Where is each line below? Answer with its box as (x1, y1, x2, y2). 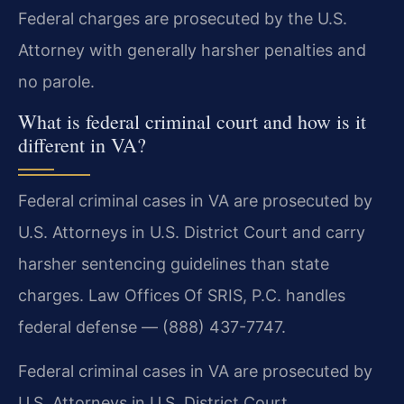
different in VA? (18, 131, 146, 158)
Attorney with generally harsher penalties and (18, 40, 366, 60)
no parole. (18, 71, 95, 91)
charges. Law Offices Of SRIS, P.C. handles (18, 285, 345, 305)
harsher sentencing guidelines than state (18, 253, 329, 273)
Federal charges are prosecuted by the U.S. (18, 8, 347, 28)
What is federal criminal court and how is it (18, 107, 366, 134)
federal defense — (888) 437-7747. (18, 317, 286, 336)
